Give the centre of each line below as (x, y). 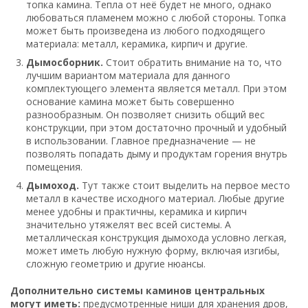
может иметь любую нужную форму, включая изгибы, (153, 250)
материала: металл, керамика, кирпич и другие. (137, 43)
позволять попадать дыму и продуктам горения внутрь (157, 153)
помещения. (54, 166)
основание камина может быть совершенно (130, 101)
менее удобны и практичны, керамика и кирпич (136, 211)
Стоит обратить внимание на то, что (192, 62)
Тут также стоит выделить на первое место (185, 185)
